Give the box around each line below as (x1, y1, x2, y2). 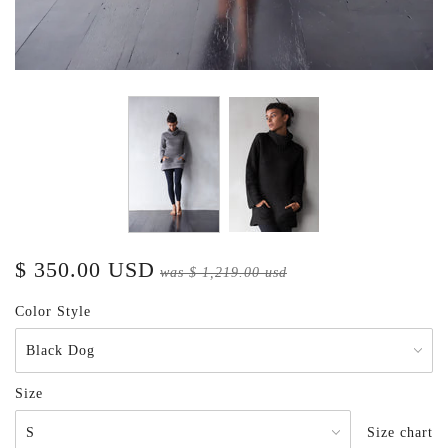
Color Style (15, 304, 91, 320)
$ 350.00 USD (15, 257, 155, 283)
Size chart (367, 425, 433, 441)
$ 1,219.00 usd (189, 265, 287, 281)
